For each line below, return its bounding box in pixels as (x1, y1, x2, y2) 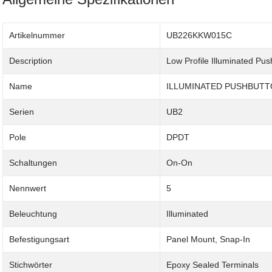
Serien (9, 107, 34, 117)
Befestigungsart (9, 234, 69, 245)
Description (9, 56, 52, 66)
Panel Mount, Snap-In (166, 234, 250, 245)
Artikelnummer (9, 30, 65, 41)
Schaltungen (9, 158, 57, 168)
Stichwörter (9, 260, 52, 270)
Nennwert (9, 183, 46, 194)
